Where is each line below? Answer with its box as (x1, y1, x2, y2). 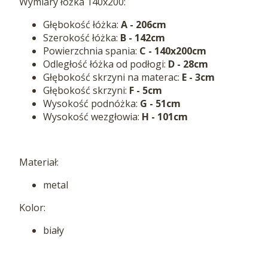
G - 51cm (140, 96, 181, 110)
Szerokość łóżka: (43, 31, 120, 44)
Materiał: (19, 155, 59, 169)
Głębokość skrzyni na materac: (43, 70, 182, 84)
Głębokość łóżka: (43, 17, 121, 31)
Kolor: (19, 200, 45, 214)
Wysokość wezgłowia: (43, 109, 142, 123)
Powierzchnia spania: (43, 44, 139, 57)
